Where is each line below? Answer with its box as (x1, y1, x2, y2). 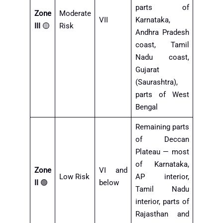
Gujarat (135, 65, 159, 74)
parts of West (135, 90, 189, 99)
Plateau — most (135, 147, 189, 156)
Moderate (59, 8, 91, 18)
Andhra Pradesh (135, 27, 189, 37)
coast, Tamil (135, 40, 189, 49)
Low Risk (59, 172, 90, 181)
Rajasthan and (135, 209, 189, 219)
